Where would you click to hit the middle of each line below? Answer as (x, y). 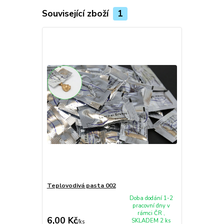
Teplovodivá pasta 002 (81, 186)
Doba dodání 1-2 (151, 198)
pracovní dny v (151, 206)
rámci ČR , (151, 213)
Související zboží (76, 13)
